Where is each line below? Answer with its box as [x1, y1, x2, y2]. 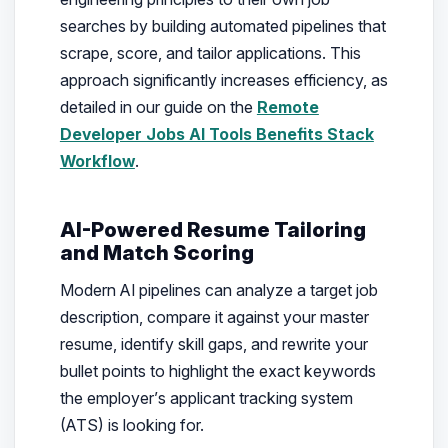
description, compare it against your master [59, 307, 369, 328]
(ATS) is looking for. [59, 415, 204, 436]
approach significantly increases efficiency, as [59, 70, 388, 91]
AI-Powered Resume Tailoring [59, 217, 366, 243]
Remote [256, 97, 319, 118]
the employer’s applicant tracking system [59, 388, 353, 409]
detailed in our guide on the [59, 97, 257, 118]
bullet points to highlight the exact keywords [59, 361, 376, 382]
